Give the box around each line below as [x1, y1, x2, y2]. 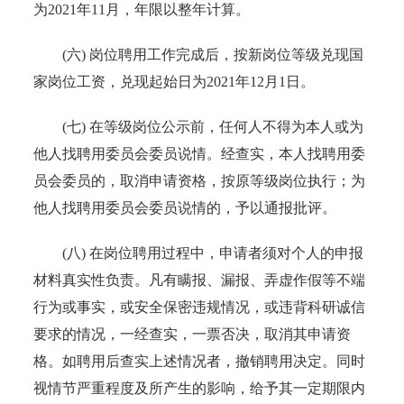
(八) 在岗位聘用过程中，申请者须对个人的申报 [33, 244, 364, 261]
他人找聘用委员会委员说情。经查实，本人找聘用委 [33, 145, 366, 161]
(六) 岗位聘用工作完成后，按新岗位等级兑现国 [33, 46, 364, 62]
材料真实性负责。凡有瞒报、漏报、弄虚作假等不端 [33, 271, 366, 288]
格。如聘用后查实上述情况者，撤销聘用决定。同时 [33, 353, 366, 369]
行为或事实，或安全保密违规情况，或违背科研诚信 [33, 298, 366, 315]
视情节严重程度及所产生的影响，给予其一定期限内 [33, 380, 366, 396]
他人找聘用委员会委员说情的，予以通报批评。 [33, 199, 337, 216]
